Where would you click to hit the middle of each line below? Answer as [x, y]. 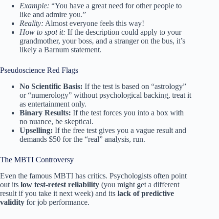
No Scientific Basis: [51, 87]
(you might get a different [139, 184]
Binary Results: [45, 113]
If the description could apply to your [123, 32]
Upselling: [36, 131]
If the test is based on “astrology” [134, 87]
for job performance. [57, 202]
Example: [34, 6]
